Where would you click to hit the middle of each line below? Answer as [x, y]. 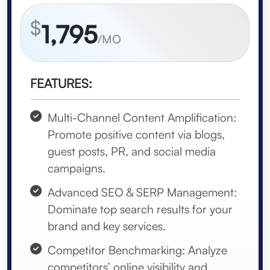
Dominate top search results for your [140, 209]
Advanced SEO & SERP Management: [142, 193]
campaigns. [77, 168]
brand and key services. [107, 226]
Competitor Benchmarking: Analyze [137, 250]
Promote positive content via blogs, [136, 135]
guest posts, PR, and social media [132, 152]
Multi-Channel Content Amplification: [142, 118]
